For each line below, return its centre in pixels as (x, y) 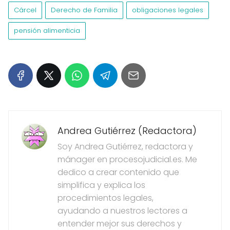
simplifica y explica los (101, 185)
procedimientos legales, (106, 198)
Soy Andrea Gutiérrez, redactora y (125, 147)
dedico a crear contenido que (118, 172)
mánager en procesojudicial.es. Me (127, 160)
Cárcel (25, 10)
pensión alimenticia (47, 31)
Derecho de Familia (84, 10)
